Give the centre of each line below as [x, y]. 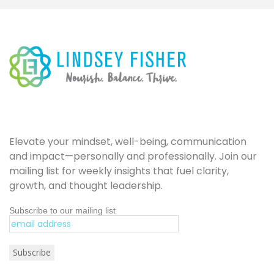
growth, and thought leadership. [86, 186]
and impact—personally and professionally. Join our [133, 157]
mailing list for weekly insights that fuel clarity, [119, 171]
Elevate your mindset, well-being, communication [128, 142]
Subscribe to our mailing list [62, 211]
